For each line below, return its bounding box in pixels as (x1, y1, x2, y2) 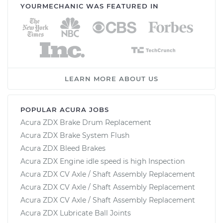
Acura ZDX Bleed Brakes (20, 143, 106, 153)
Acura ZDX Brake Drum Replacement (20, 117, 151, 127)
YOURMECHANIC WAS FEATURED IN (20, 1, 159, 10)
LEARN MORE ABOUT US (65, 74, 158, 83)
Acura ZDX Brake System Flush (20, 130, 129, 140)
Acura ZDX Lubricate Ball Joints (20, 208, 131, 218)
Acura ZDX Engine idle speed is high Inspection (20, 156, 185, 166)
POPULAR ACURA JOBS (20, 105, 109, 113)
